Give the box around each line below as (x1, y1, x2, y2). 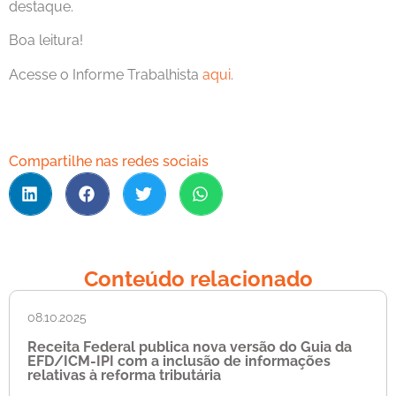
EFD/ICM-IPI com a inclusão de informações (27, 353, 331, 370)
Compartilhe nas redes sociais (9, 152, 209, 170)
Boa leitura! (9, 32, 83, 49)
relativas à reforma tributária (27, 367, 221, 385)
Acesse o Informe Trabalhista (9, 65, 202, 83)
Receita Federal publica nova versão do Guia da (27, 339, 352, 356)
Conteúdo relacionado (83, 266, 313, 293)
